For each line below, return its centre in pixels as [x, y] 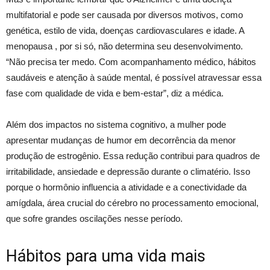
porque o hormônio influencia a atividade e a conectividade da [126, 187]
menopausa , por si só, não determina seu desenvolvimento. [124, 46]
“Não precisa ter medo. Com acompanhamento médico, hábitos [131, 61]
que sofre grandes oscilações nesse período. [94, 218]
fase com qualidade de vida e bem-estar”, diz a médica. [115, 93]
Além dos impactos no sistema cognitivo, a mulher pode [116, 124]
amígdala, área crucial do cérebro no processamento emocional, [132, 202]
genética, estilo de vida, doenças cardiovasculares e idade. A [125, 30]
